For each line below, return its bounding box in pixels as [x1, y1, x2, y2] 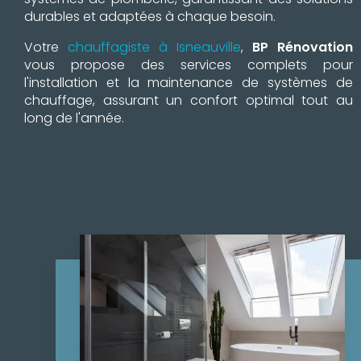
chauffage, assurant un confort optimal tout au [24, 90, 353, 110]
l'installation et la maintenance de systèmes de [24, 73, 353, 92]
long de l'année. [24, 108, 124, 127]
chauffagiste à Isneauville [68, 37, 241, 56]
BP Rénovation [252, 37, 353, 56]
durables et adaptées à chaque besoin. [24, 6, 276, 26]
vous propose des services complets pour [24, 55, 353, 74]
